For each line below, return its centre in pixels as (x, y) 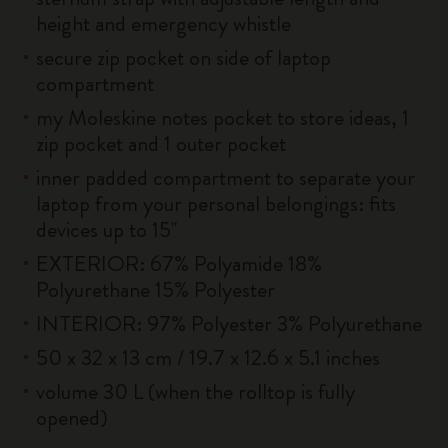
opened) (72, 417)
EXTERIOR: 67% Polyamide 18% (179, 263)
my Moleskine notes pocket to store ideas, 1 (222, 117)
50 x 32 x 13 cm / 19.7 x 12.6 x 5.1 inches (208, 357)
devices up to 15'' (106, 229)
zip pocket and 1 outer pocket (161, 143)
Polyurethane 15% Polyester (155, 289)
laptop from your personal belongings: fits (216, 203)
